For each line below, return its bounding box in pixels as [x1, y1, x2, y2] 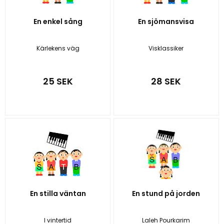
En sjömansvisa [138, 16, 194, 26]
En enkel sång [33, 16, 82, 26]
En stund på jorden [132, 188, 200, 199]
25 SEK [42, 75, 73, 88]
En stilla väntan [29, 188, 86, 199]
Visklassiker [148, 43, 184, 52]
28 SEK [151, 75, 181, 88]
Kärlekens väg [36, 43, 79, 52]
